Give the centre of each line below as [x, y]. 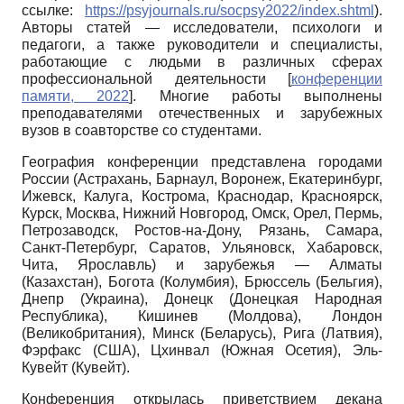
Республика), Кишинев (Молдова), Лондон [202, 316]
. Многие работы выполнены [257, 96]
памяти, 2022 [76, 96]
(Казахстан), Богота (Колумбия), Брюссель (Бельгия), [202, 281]
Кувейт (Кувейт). [76, 367]
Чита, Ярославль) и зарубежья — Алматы [202, 264]
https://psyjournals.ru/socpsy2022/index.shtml [230, 10]
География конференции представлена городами [202, 161]
